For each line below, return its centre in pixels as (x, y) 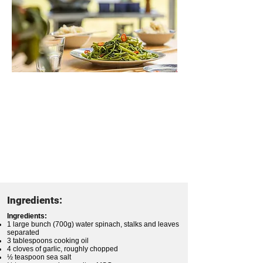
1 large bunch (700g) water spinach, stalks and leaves (93, 225)
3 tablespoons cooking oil (48, 241)
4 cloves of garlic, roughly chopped (63, 249)
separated (23, 233)
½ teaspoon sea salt (39, 257)
